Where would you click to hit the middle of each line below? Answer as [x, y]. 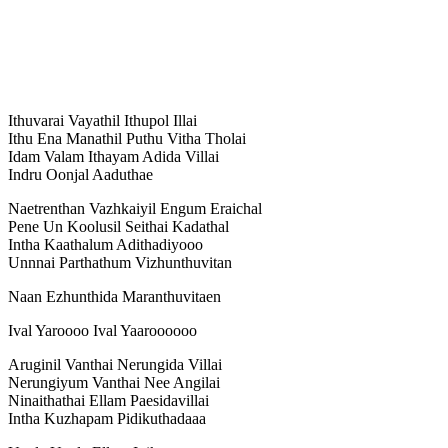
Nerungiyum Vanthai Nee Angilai [114, 382]
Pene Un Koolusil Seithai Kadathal [118, 226]
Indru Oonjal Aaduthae [80, 174]
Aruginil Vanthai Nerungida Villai [115, 364]
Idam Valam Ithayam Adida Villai [113, 156]
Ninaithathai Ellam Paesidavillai [108, 400]
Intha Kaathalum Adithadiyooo [105, 244]
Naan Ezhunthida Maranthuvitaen [114, 296]
